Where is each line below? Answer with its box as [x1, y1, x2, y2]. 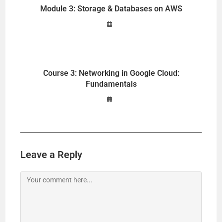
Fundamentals [85, 79, 137, 89]
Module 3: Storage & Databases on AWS [40, 4, 182, 14]
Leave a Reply [20, 149, 83, 161]
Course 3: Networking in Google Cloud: [43, 68, 179, 78]
